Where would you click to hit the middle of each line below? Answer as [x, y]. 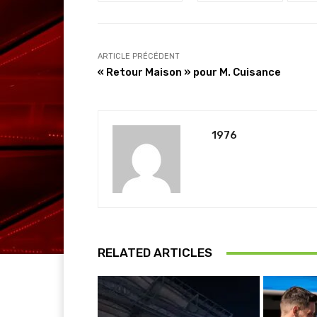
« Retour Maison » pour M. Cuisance [189, 73]
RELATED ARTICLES [155, 253]
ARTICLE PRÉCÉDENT [139, 57]
